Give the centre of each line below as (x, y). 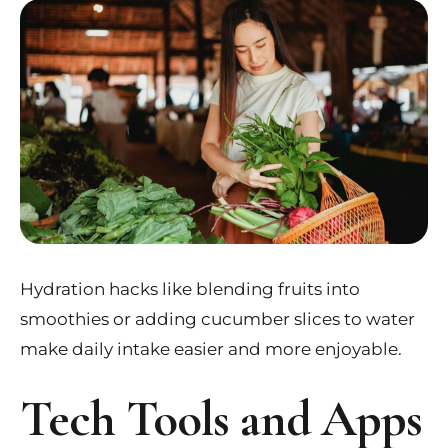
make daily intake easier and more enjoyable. (211, 348)
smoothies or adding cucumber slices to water (217, 318)
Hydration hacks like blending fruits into (190, 288)
